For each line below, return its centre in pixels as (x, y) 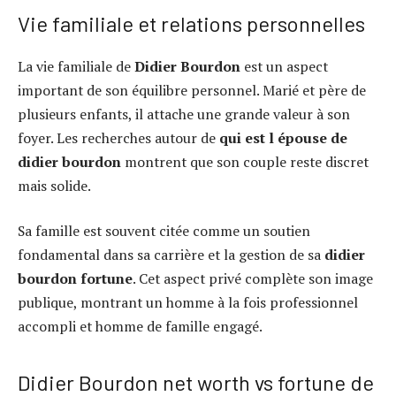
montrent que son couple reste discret (245, 161)
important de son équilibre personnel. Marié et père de (192, 90)
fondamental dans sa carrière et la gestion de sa (171, 255)
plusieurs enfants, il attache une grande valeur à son (184, 114)
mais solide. (54, 185)
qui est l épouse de (283, 137)
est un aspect (284, 66)
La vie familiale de (76, 66)
